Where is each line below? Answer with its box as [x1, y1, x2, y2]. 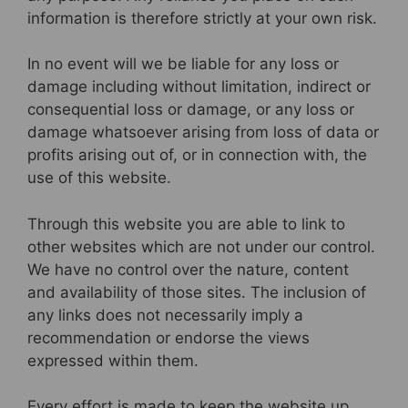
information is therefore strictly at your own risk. [27, 8, 377, 27]
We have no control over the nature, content [27, 260, 349, 279]
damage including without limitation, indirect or [27, 77, 371, 97]
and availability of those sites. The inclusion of [27, 282, 366, 301]
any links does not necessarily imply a [27, 305, 303, 324]
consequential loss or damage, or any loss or [27, 100, 354, 119]
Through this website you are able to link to [27, 214, 345, 233]
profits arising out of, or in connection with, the [27, 146, 367, 165]
